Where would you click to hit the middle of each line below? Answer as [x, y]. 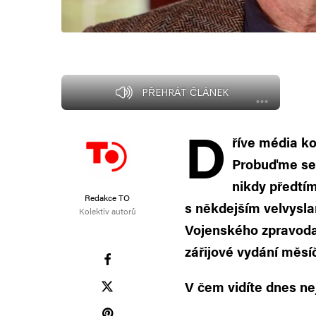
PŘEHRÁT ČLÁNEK [185, 92]
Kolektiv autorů [107, 211]
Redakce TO [107, 198]
